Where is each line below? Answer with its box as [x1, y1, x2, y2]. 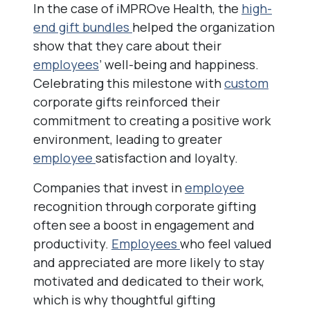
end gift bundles [33, 19, 132, 35]
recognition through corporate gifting [33, 198, 256, 215]
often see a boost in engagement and [33, 217, 255, 233]
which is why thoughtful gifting [33, 291, 215, 308]
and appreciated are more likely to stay [33, 254, 264, 271]
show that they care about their [33, 37, 221, 54]
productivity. [33, 235, 111, 252]
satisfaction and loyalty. [95, 149, 238, 166]
